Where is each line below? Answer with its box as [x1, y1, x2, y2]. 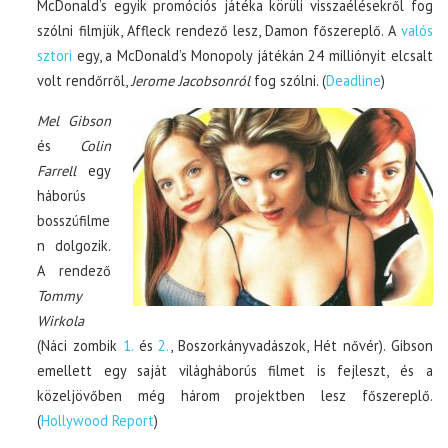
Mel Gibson [37, 110, 111, 130]
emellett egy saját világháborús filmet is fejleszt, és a [37, 360, 433, 380]
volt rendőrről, [37, 70, 132, 90]
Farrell [37, 160, 77, 180]
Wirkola [37, 310, 85, 330]
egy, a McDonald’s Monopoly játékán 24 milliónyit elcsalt [72, 45, 433, 65]
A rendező [37, 260, 111, 280]
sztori [37, 45, 73, 65]
